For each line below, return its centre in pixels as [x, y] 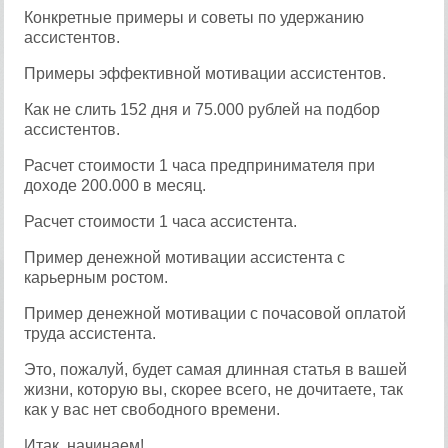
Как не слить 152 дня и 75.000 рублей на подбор [202, 109]
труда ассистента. [90, 333]
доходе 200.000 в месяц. [115, 185]
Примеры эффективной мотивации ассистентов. [205, 73]
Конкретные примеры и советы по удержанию [194, 17]
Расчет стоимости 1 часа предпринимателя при [200, 165]
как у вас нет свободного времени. [152, 409]
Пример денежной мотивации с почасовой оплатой [215, 313]
